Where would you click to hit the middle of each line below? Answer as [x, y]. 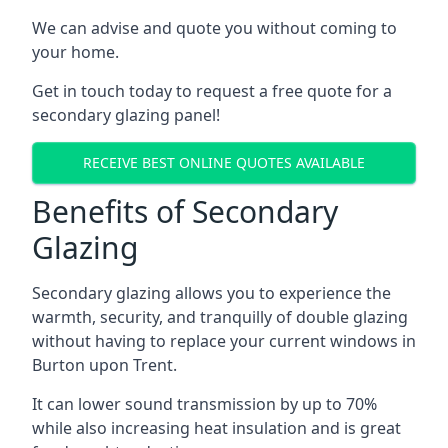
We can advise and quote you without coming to [214, 27]
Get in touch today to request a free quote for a [212, 90]
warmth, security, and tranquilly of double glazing [220, 316]
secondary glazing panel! [126, 114]
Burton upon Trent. [104, 364]
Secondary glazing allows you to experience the [211, 292]
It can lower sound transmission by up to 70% [204, 403]
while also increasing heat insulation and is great [216, 427]
